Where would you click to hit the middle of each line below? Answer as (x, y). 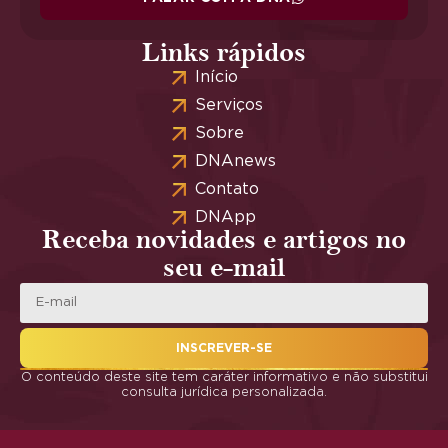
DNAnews (235, 161)
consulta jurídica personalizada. (224, 393)
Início (216, 77)
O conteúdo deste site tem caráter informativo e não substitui (224, 378)
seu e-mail (224, 269)
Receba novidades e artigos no (224, 241)
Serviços (228, 105)
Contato (226, 189)
